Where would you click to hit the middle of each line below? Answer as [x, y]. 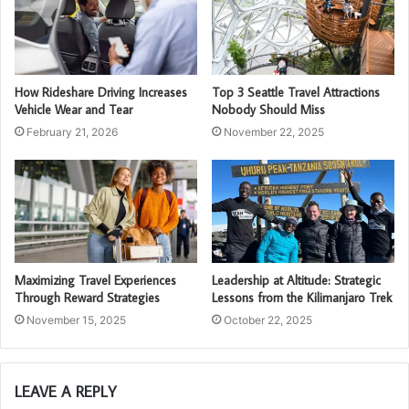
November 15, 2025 [76, 320]
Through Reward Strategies [87, 298]
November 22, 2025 [274, 132]
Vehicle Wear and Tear [73, 110]
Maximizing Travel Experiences [95, 281]
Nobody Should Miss [268, 110]
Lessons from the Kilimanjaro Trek [302, 298]
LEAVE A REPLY [66, 392]
